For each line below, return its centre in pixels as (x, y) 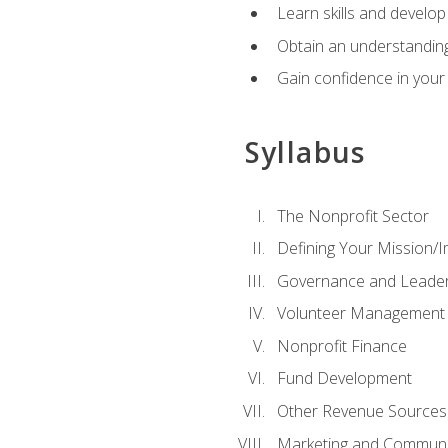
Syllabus (305, 152)
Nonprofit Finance (341, 345)
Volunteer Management (360, 313)
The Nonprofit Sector (352, 215)
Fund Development (344, 378)
